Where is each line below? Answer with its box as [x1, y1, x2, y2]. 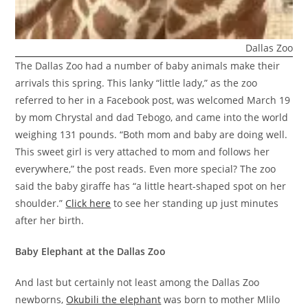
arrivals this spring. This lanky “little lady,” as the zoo [15, 76, 258, 89]
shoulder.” [15, 196, 66, 210]
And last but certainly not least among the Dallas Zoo [15, 275, 260, 289]
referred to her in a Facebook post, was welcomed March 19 [15, 93, 291, 107]
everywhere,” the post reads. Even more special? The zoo [15, 162, 276, 175]
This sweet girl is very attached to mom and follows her [15, 144, 270, 158]
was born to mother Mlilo [161, 292, 280, 306]
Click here [65, 196, 111, 210]
